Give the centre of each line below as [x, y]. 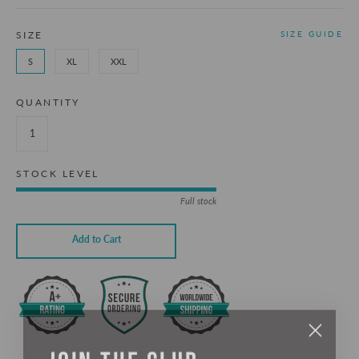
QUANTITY [48, 102]
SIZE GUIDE [311, 33]
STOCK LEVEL [58, 173]
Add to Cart [96, 240]
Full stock [198, 200]
